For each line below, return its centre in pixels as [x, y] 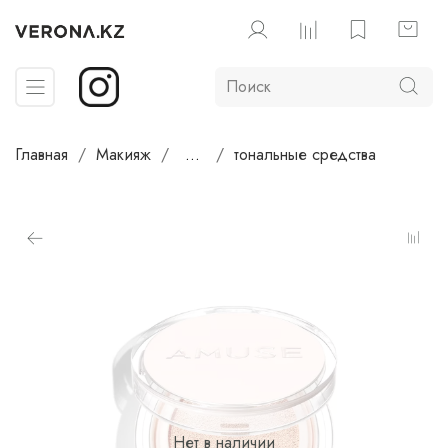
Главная [41, 154]
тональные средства [305, 154]
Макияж [123, 154]
